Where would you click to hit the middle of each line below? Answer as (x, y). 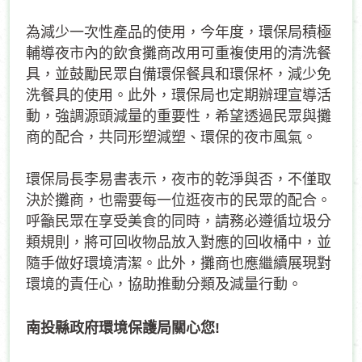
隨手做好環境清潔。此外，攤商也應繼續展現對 (179, 263)
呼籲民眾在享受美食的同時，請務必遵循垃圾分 (179, 221)
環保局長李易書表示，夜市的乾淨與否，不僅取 (179, 179)
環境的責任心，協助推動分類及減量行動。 (164, 284)
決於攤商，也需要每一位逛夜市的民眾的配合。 (179, 200)
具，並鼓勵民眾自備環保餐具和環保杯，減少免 (179, 74)
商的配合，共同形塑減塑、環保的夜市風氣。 (171, 137)
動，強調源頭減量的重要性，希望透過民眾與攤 (179, 116)
